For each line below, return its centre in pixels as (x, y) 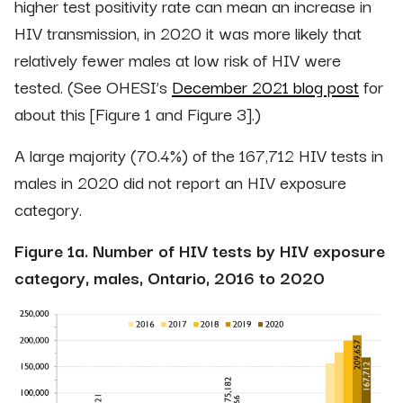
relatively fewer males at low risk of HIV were (178, 60)
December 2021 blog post (265, 87)
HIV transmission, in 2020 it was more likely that (188, 33)
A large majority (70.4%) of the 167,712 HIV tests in (199, 155)
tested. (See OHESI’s (93, 87)
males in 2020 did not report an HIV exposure (180, 182)
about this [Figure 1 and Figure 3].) (138, 114)
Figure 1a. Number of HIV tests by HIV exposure (200, 251)
